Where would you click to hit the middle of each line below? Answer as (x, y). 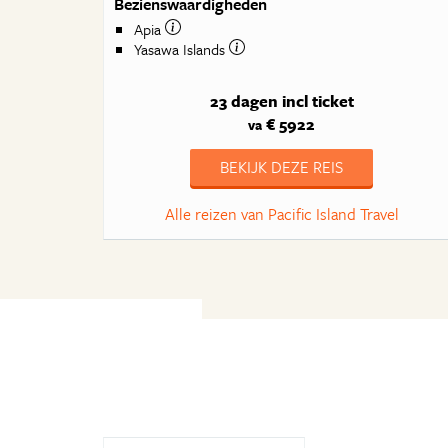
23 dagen (243, 101)
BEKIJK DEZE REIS (282, 167)
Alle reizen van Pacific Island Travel (281, 214)
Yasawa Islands (182, 49)
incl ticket (317, 101)
